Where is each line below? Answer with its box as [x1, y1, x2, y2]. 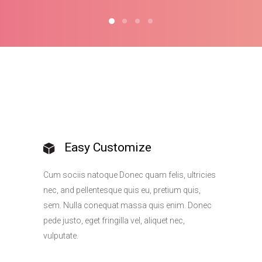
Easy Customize [64, 140, 151, 154]
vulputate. [43, 231, 78, 240]
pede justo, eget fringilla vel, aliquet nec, [43, 216, 185, 225]
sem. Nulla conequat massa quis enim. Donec [43, 201, 212, 210]
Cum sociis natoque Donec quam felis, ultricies [43, 170, 216, 180]
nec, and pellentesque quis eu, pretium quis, [43, 185, 201, 195]
